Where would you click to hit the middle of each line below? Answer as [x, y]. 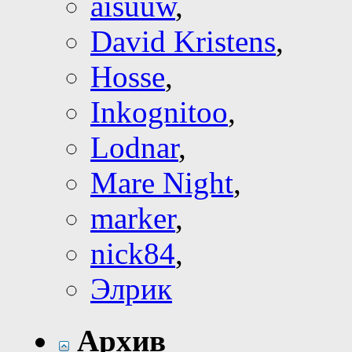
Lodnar [134, 148]
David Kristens [183, 42]
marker [133, 218]
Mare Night [162, 183]
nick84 [133, 254]
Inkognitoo [159, 112]
